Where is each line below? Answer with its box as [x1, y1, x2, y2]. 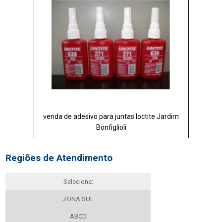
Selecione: [63, 178, 93, 186]
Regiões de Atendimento [5, 153, 113, 164]
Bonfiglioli [96, 123, 126, 131]
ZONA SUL [62, 195, 94, 203]
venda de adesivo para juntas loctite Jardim [43, 112, 179, 120]
